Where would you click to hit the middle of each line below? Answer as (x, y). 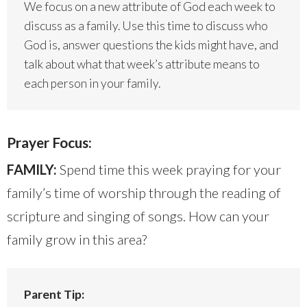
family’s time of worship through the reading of (144, 193)
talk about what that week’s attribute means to (142, 64)
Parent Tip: (54, 295)
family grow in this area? (77, 240)
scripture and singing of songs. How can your (138, 216)
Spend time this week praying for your (169, 170)
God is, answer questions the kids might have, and (151, 45)
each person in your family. (92, 84)
